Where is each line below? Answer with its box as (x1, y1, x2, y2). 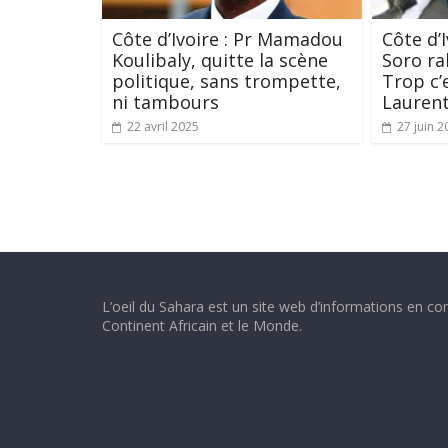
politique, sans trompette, (112, 68, 341, 93)
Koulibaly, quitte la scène (112, 47, 328, 72)
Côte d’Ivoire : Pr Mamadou (112, 26, 343, 51)
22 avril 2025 (127, 117, 199, 135)
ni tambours (112, 89, 219, 114)
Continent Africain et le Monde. (102, 315, 302, 335)
